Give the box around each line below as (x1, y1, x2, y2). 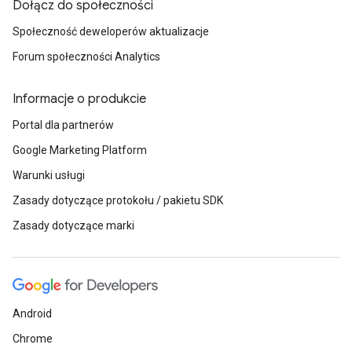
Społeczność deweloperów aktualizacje (13, 25, 209, 38)
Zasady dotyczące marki (13, 219, 134, 232)
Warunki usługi (13, 169, 85, 181)
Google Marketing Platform (13, 144, 147, 156)
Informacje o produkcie (13, 91, 146, 107)
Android (13, 307, 52, 320)
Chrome (13, 332, 53, 345)
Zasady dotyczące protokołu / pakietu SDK (13, 194, 223, 207)
